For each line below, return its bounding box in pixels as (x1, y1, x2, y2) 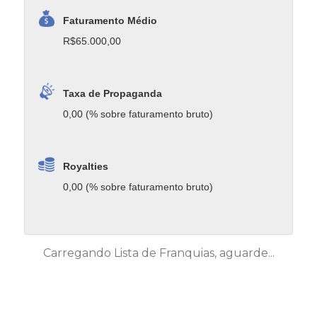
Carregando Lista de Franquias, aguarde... (42, 246, 275, 260)
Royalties (63, 161, 109, 173)
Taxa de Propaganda (63, 88, 163, 100)
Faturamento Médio (63, 14, 158, 26)
